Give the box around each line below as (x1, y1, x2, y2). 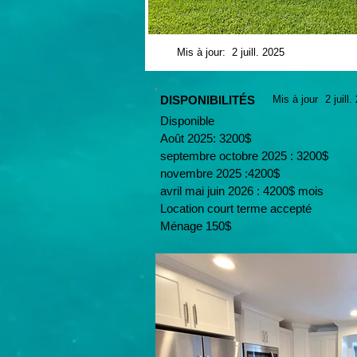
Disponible (160, 114, 214, 127)
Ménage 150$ (160, 219, 231, 233)
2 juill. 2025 (232, 46, 284, 58)
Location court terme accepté (160, 202, 312, 215)
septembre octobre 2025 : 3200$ (160, 149, 328, 163)
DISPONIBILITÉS (159, 93, 255, 107)
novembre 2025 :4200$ (160, 167, 280, 180)
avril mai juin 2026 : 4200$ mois (160, 184, 324, 198)
